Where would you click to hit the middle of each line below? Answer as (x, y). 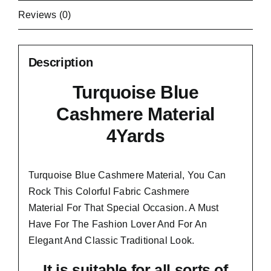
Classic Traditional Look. (140, 240)
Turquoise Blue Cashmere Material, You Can (127, 175)
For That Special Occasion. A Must (141, 207)
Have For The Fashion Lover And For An (118, 224)
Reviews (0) (45, 15)
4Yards (135, 135)
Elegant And (57, 240)
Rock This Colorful (71, 191)
